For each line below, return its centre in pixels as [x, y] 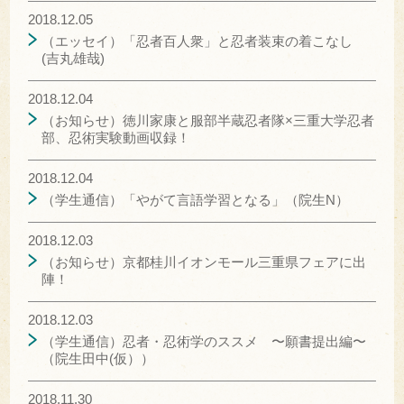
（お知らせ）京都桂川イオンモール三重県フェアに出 [204, 262]
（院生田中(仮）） [98, 358]
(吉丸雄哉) [73, 58]
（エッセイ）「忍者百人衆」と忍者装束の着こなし [204, 41]
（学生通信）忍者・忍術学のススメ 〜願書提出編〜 [204, 341]
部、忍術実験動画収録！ [116, 137]
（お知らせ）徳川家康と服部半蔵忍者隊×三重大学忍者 [208, 120]
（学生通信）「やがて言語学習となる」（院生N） [196, 199]
